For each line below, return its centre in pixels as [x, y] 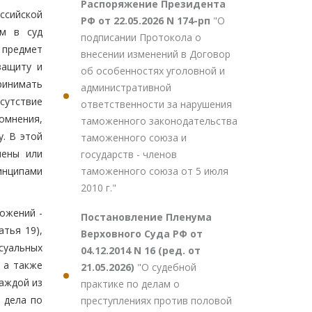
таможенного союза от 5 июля [155, 171]
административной [126, 87]
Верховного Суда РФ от [142, 234]
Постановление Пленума [146, 217]
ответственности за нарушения [156, 104]
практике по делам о [130, 284]
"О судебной [167, 267]
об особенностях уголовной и [153, 71]
